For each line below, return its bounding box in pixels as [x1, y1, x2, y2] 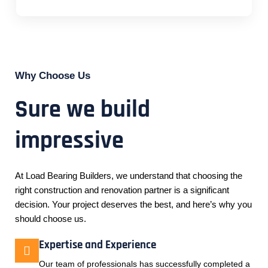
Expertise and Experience [38, 237, 156, 253]
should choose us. [14, 214, 86, 224]
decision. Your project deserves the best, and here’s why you [14, 199, 252, 209]
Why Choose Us [14, 69, 90, 81]
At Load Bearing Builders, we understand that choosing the [14, 170, 242, 181]
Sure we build [14, 94, 150, 125]
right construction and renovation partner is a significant [14, 185, 229, 195]
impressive [14, 125, 124, 156]
